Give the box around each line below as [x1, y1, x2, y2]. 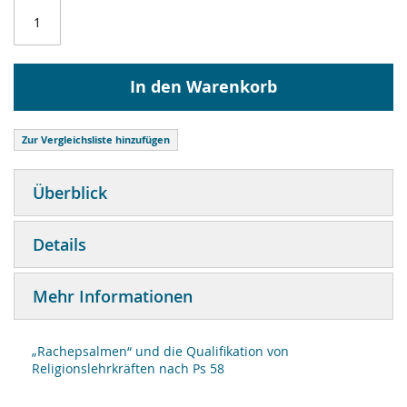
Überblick [33, 182, 107, 203]
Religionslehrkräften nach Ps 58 [32, 360, 224, 377]
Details [33, 233, 86, 255]
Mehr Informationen [33, 285, 193, 307]
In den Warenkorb [130, 75, 277, 98]
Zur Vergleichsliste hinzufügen [22, 133, 170, 146]
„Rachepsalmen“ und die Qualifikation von [32, 342, 289, 360]
